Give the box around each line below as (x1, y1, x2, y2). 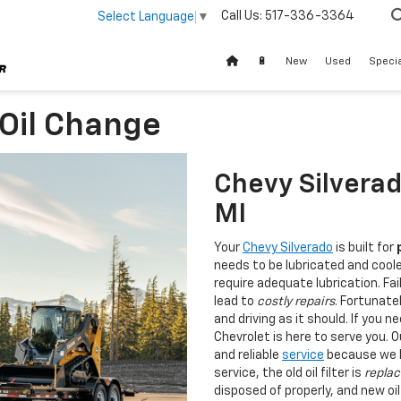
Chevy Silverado (243, 242, 333, 254)
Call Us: (221, 10, 262, 23)
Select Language (98, 10, 194, 23)
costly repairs (257, 295, 335, 308)
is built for (333, 242, 397, 254)
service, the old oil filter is (214, 367, 364, 380)
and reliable (214, 349, 282, 362)
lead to (214, 295, 257, 308)
